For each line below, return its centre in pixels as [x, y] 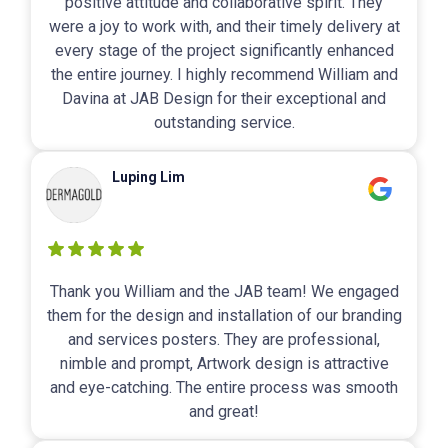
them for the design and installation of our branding [224, 316]
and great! [224, 412]
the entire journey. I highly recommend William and [224, 75]
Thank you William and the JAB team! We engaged [224, 292]
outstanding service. [224, 123]
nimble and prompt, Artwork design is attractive [224, 364]
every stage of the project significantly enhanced [224, 51]
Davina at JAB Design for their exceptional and [224, 99]
